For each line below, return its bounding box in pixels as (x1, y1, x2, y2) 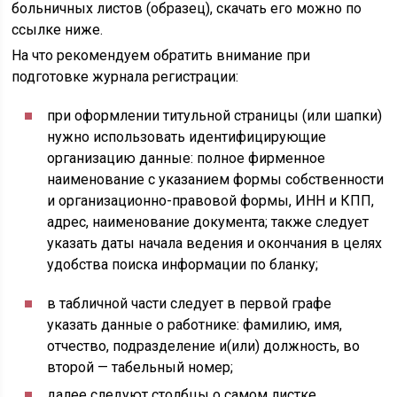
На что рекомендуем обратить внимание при (12, 47, 311, 64)
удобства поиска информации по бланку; (47, 256, 319, 273)
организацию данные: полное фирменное (47, 150, 326, 167)
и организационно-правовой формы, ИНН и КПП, (47, 192, 375, 209)
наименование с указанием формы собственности (47, 171, 385, 188)
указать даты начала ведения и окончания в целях (47, 235, 383, 252)
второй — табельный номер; (47, 359, 234, 376)
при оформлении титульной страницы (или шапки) (47, 107, 383, 124)
